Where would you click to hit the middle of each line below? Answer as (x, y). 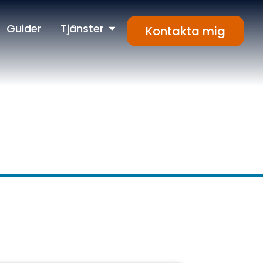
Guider (24, 28)
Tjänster (82, 28)
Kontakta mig (186, 31)
